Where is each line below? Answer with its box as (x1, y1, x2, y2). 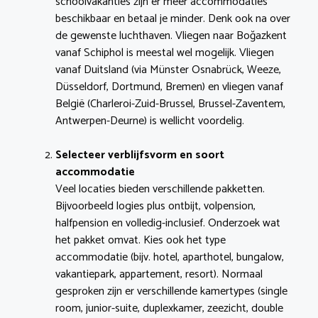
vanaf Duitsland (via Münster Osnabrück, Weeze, (55, 60, 281, 80)
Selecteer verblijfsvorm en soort (55, 146, 224, 165)
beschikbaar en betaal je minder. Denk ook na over (55, 9, 290, 29)
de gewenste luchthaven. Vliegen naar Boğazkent (55, 26, 287, 46)
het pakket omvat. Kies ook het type (55, 231, 226, 251)
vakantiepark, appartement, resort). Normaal (55, 265, 263, 285)
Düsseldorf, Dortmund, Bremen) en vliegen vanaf (55, 77, 283, 97)
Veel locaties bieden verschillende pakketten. (55, 180, 265, 199)
